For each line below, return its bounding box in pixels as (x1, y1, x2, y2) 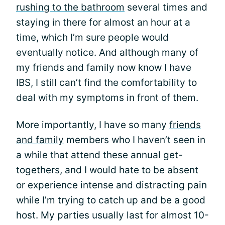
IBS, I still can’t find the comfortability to (16, 76, 197, 88)
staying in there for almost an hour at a (16, 16, 190, 28)
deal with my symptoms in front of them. (16, 91, 198, 103)
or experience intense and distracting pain (16, 179, 207, 191)
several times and (125, 1, 207, 13)
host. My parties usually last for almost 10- (16, 209, 209, 221)
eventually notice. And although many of (16, 46, 198, 58)
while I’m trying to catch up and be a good (16, 194, 205, 206)
